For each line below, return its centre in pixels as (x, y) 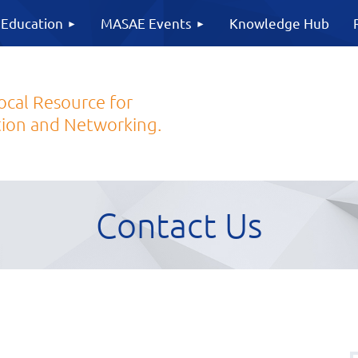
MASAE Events (146, 23)
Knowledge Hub (279, 23)
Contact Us (179, 225)
